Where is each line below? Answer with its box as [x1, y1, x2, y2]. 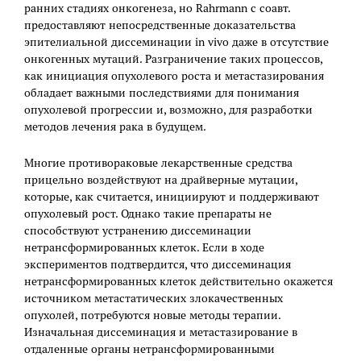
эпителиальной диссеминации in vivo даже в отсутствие [24, 35, 329, 50]
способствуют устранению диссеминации [24, 223, 251, 239]
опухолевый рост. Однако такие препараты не [24, 206, 272, 222]
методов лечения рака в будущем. [24, 119, 206, 135]
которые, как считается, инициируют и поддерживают [24, 189, 319, 205]
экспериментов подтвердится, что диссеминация [24, 257, 291, 272]
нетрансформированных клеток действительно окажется [24, 274, 333, 289]
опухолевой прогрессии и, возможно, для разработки [24, 102, 313, 118]
